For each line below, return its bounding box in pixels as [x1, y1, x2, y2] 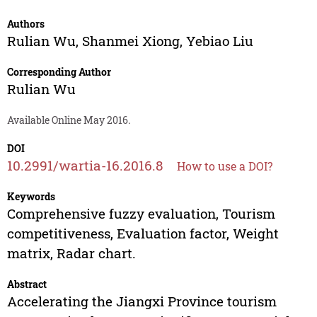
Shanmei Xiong [81, 32, 180, 50]
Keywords [6, 190, 55, 204]
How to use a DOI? [176, 158, 272, 174]
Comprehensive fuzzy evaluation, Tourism [6, 204, 275, 223]
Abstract [6, 277, 47, 292]
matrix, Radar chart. [6, 244, 136, 263]
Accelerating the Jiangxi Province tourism [6, 292, 277, 311]
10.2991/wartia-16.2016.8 [6, 156, 163, 175]
